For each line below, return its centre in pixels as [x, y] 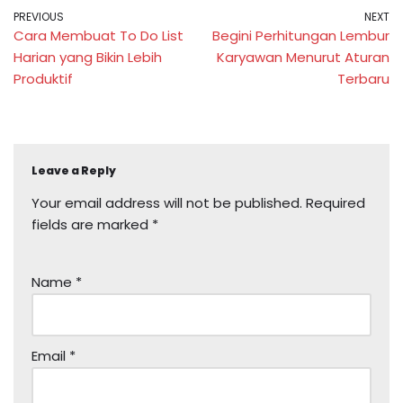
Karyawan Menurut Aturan [303, 57]
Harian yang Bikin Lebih [88, 57]
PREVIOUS [39, 16]
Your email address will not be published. [167, 202]
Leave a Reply [74, 170]
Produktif [43, 78]
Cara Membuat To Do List [99, 35]
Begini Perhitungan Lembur [301, 35]
